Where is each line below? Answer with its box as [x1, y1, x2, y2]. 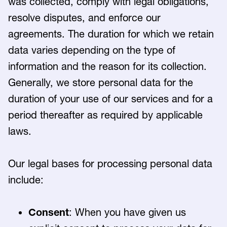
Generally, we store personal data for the [8, 77, 193, 89]
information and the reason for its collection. [8, 60, 207, 72]
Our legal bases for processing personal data [8, 158, 212, 170]
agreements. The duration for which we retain [8, 28, 214, 40]
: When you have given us [69, 206, 186, 218]
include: [8, 174, 44, 186]
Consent [28, 206, 69, 218]
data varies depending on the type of [8, 44, 175, 56]
